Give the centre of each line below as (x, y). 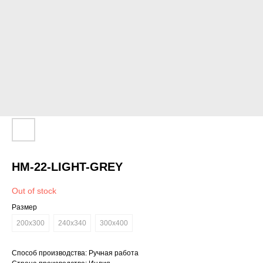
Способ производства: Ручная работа (75, 253)
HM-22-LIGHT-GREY (67, 167)
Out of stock (34, 191)
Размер (24, 207)
